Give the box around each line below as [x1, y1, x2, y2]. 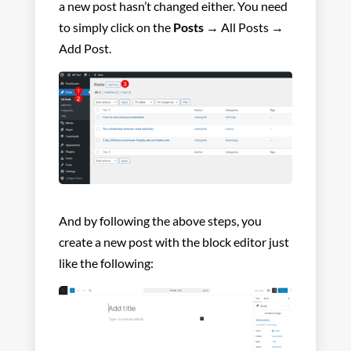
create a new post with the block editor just [58, 233, 289, 249]
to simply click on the [58, 19, 173, 34]
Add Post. [58, 40, 111, 56]
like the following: [58, 255, 154, 270]
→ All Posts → [203, 19, 284, 34]
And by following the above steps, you [58, 212, 262, 228]
